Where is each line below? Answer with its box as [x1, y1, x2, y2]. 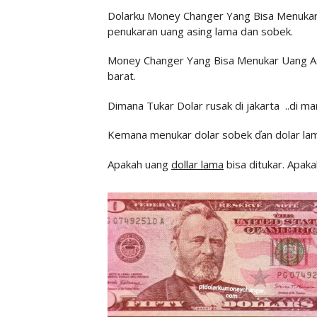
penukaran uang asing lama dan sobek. [108, 23, 293, 38]
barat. [108, 69, 136, 83]
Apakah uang [108, 156, 171, 171]
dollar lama [171, 156, 224, 171]
